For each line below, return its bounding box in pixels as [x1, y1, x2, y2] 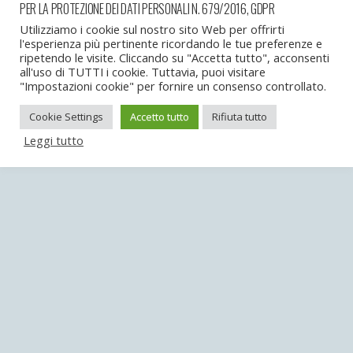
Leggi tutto [24, 132, 84, 148]
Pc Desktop [203, 96, 269, 112]
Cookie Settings [29, 110, 103, 124]
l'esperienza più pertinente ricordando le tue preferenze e [20, 35, 322, 51]
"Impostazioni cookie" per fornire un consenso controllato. [20, 78, 326, 94]
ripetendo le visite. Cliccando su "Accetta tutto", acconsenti [20, 50, 329, 65]
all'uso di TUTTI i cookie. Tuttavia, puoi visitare [20, 64, 266, 80]
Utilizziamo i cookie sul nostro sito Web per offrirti [20, 21, 284, 37]
